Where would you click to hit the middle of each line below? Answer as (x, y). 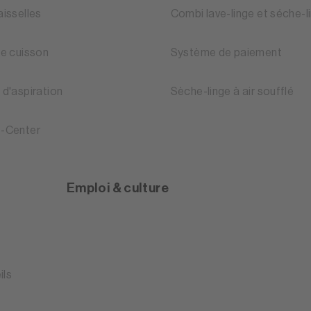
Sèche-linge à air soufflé (232, 92)
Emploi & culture (118, 188)
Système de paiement (226, 53)
